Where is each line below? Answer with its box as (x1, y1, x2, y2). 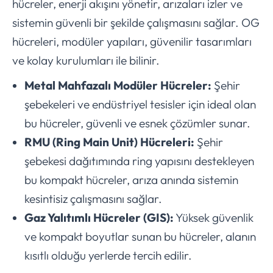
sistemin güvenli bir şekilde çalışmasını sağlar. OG (12, 15, 260, 30)
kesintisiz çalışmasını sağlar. (24, 191, 162, 207)
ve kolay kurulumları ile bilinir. (12, 53, 160, 68)
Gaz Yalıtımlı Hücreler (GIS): (24, 210, 174, 225)
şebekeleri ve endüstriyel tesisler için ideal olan (24, 97, 256, 112)
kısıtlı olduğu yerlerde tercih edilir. (24, 248, 192, 263)
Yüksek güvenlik (174, 210, 253, 225)
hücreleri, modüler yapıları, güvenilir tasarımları (12, 34, 252, 49)
